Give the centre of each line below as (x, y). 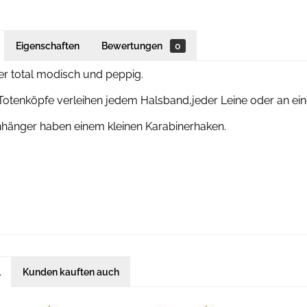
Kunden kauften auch (71, 272)
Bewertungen (133, 46)
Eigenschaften (48, 46)
